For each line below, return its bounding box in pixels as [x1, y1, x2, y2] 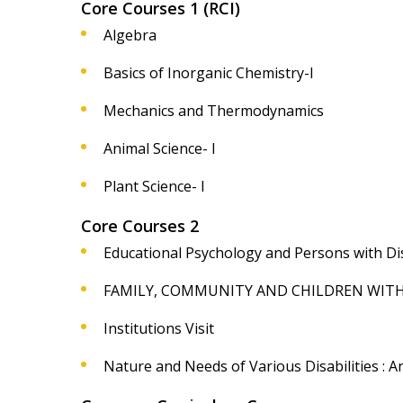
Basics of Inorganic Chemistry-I [103, 63, 314, 83]
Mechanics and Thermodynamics [103, 101, 324, 121]
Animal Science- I [103, 139, 216, 158]
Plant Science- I [103, 176, 205, 196]
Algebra [103, 25, 157, 45]
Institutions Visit [103, 318, 214, 338]
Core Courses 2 [81, 215, 199, 237]
